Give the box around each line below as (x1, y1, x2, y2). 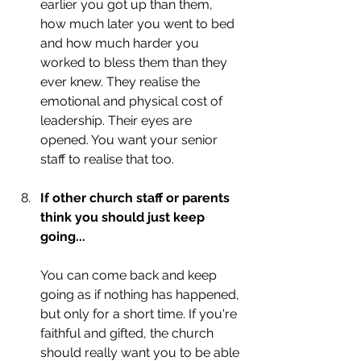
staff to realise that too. (40, 151, 177, 167)
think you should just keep (40, 209, 208, 225)
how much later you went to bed (40, 15, 238, 31)
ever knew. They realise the (40, 73, 203, 89)
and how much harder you (40, 35, 202, 51)
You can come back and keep (40, 267, 220, 283)
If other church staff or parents (40, 189, 233, 205)
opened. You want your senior (40, 131, 221, 147)
